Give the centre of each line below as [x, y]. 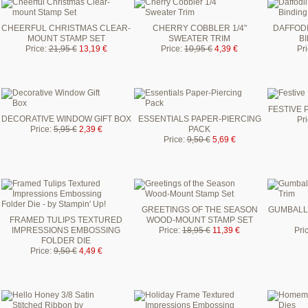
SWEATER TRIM [199, 38]
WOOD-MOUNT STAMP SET [199, 220]
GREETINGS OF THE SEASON [199, 209]
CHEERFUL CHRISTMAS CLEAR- [66, 28]
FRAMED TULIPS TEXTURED [66, 220]
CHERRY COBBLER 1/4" [199, 28]
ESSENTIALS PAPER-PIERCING [199, 119]
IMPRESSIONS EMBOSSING [66, 230]
